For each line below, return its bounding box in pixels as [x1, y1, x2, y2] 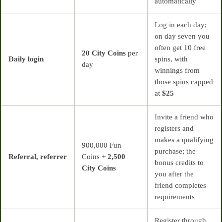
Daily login [8, 55, 44, 63]
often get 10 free [155, 43, 206, 52]
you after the [155, 169, 194, 178]
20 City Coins [82, 49, 126, 57]
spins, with [155, 55, 188, 63]
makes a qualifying [155, 135, 214, 144]
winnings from [155, 66, 200, 74]
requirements [155, 192, 195, 201]
